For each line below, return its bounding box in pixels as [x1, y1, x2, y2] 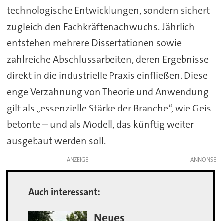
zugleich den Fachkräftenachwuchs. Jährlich [6, 20, 195, 33]
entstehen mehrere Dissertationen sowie [6, 36, 182, 49]
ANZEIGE [66, 155, 88, 164]
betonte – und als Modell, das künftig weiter [6, 117, 194, 131]
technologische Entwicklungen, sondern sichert [6, 3, 210, 17]
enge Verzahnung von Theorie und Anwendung [6, 85, 209, 98]
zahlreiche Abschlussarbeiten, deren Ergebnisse [6, 52, 209, 66]
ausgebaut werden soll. [6, 134, 106, 147]
